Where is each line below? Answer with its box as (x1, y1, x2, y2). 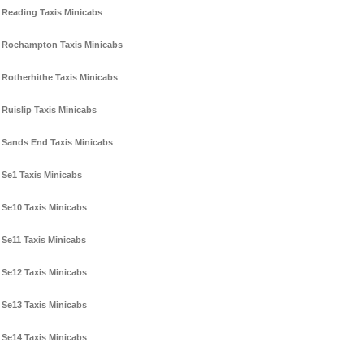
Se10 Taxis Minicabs (2, 202, 87, 213)
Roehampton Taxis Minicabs (2, 40, 123, 50)
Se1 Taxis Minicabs (2, 170, 82, 180)
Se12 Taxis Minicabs (2, 267, 87, 278)
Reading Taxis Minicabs (2, 7, 102, 18)
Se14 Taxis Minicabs (2, 332, 87, 343)
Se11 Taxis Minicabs (2, 235, 86, 245)
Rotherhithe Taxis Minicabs (2, 72, 118, 83)
